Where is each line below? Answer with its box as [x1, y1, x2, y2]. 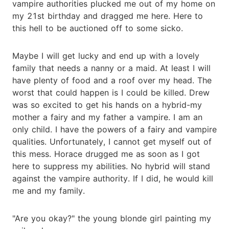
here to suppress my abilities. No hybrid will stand [12, 161, 210, 171]
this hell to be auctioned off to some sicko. [12, 22, 183, 33]
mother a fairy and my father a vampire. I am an [12, 111, 202, 122]
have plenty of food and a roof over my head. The [12, 75, 212, 85]
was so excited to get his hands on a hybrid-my [12, 99, 202, 110]
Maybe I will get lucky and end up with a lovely [12, 50, 199, 61]
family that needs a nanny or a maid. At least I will [12, 62, 211, 73]
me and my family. [12, 185, 85, 196]
